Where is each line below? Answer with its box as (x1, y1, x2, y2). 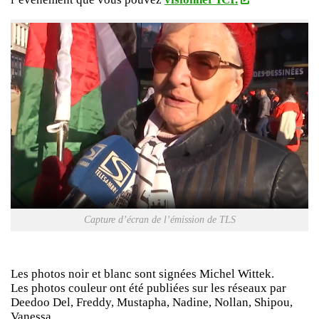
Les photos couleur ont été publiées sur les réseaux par (11, 281, 286, 296)
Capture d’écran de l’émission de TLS (83, 214, 236, 225)
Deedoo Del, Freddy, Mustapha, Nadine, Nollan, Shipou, (11, 296, 293, 310)
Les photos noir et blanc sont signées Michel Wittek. (11, 267, 274, 281)
